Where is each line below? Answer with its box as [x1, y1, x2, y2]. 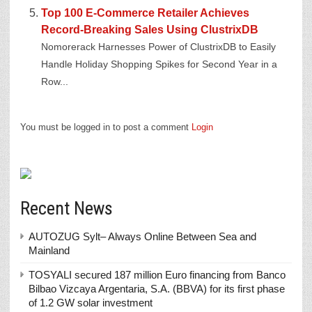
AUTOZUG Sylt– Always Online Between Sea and [29, 231, 256, 242]
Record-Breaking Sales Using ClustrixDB [41, 24, 258, 36]
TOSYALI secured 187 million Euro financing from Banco [29, 269, 286, 281]
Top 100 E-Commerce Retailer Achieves [41, 7, 249, 19]
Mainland [29, 244, 70, 256]
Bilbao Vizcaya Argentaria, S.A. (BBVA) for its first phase [29, 283, 285, 295]
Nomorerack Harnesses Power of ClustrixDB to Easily [41, 42, 276, 52]
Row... [41, 77, 68, 87]
